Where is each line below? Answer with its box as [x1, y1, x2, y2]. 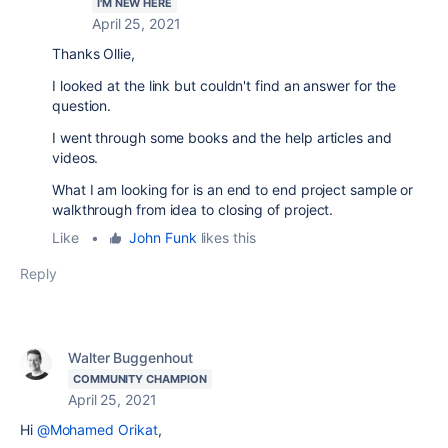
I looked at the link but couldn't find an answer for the [52, 77, 397, 94]
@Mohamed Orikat [36, 421, 158, 438]
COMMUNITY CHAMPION [73, 372, 207, 386]
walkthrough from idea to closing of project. [52, 201, 334, 218]
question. [52, 97, 112, 114]
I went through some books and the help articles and [52, 129, 392, 146]
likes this [196, 229, 256, 246]
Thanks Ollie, [52, 45, 139, 62]
